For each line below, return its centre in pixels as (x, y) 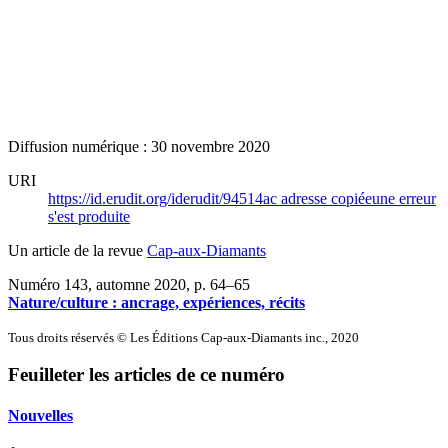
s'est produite (89, 216)
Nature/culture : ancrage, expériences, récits (156, 302)
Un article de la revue (77, 250)
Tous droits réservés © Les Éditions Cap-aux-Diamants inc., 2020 (183, 337)
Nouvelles (40, 416)
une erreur (404, 198)
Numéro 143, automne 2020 (97, 284)
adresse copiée (326, 198)
